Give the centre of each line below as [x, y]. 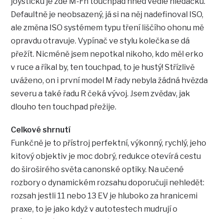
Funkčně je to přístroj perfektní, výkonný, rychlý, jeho [109, 143]
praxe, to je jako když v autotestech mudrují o [94, 209]
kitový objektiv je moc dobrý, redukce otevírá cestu [106, 156]
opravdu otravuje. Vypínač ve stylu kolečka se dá [100, 41]
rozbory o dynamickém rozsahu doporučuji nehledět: [108, 182]
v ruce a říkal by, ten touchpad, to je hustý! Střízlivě [103, 67]
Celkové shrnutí [41, 130]
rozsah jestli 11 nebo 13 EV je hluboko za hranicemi [104, 196]
